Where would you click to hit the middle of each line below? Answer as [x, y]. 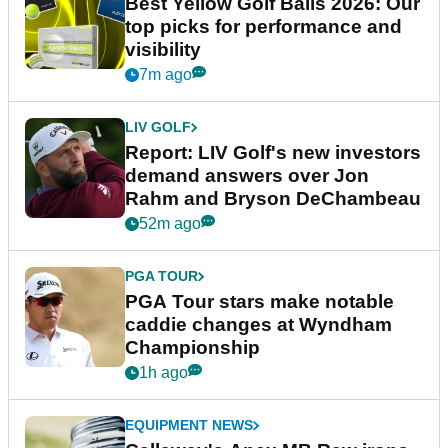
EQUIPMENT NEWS [189, 425]
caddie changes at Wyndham [258, 325]
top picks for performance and [263, 27]
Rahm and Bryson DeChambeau [273, 199]
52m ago [170, 224]
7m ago [165, 75]
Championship [192, 348]
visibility [163, 50]
